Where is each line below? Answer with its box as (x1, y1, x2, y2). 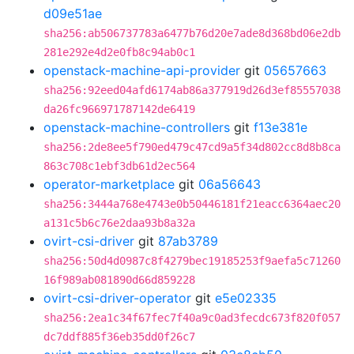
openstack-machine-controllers (43, 119, 230, 135)
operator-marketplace (43, 176, 175, 192)
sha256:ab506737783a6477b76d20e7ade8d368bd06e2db (43, 27, 341, 40)
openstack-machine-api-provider (43, 62, 240, 78)
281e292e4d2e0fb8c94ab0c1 (43, 46, 195, 58)
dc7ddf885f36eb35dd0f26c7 (43, 330, 195, 343)
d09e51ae (43, 6, 102, 21)
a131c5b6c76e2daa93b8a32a (43, 217, 195, 229)
